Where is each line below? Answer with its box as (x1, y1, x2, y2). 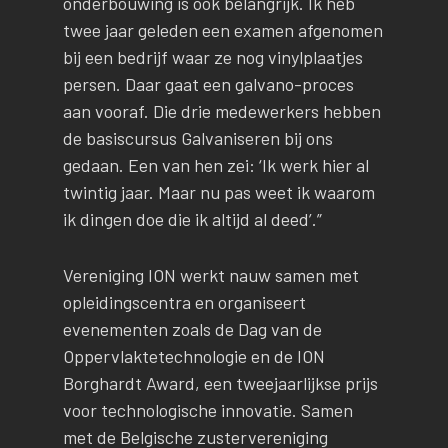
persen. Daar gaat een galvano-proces (62, 73, 354, 96)
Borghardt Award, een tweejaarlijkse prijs (62, 372, 378, 395)
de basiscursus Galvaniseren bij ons (62, 127, 333, 150)
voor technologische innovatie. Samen (62, 399, 353, 422)
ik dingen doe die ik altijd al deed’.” (62, 208, 322, 231)
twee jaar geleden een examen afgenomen (62, 19, 383, 42)
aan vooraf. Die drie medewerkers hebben (62, 100, 381, 123)
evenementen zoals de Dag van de (62, 318, 322, 341)
